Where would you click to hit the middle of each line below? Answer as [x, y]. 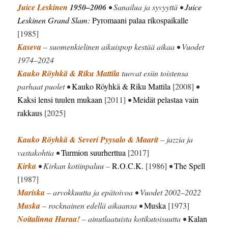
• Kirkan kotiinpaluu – [74, 165]
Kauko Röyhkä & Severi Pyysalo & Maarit [88, 139]
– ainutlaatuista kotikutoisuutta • [134, 218]
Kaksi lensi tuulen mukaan [60, 99]
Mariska [31, 192]
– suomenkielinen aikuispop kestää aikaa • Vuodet [123, 46]
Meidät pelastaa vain [166, 99]
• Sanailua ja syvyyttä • [146, 7]
